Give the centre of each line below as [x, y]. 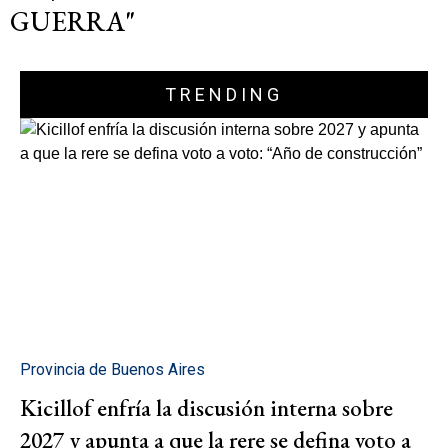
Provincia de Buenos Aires [112, 369]
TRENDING [224, 95]
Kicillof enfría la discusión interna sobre [206, 407]
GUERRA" [72, 22]
